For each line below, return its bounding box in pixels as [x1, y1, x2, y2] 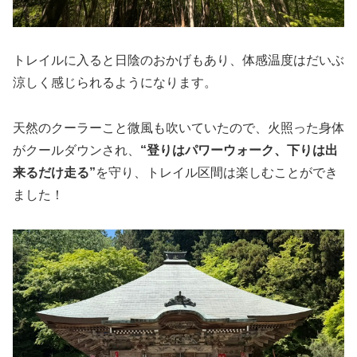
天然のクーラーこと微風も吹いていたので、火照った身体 [13, 121, 344, 135]
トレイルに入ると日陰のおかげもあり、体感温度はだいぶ [13, 53, 344, 68]
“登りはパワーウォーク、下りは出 [140, 143, 338, 158]
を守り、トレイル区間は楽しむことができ [96, 166, 338, 180]
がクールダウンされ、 [13, 143, 140, 158]
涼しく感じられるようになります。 [13, 76, 217, 90]
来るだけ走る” [13, 166, 96, 180]
